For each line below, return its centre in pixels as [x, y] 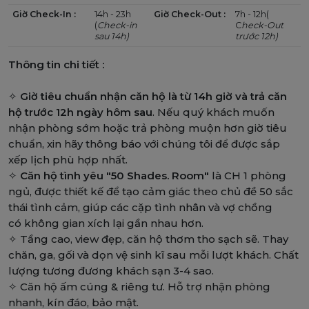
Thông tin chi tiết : [56, 65]
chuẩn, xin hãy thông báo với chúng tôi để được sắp [144, 144]
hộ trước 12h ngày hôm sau [80, 112]
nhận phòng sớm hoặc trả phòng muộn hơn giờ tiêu [148, 128]
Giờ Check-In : [44, 14]
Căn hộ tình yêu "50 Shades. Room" [114, 176]
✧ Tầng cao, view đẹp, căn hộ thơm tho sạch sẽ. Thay [148, 239]
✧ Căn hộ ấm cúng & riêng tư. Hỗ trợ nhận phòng [139, 287]
